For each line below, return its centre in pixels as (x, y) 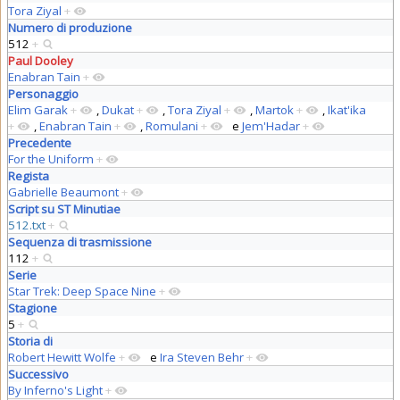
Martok (274, 109)
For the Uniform (50, 158)
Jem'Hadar (271, 125)
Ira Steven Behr (201, 357)
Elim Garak (37, 109)
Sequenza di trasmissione (79, 242)
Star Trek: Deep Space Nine (82, 291)
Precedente (39, 142)
